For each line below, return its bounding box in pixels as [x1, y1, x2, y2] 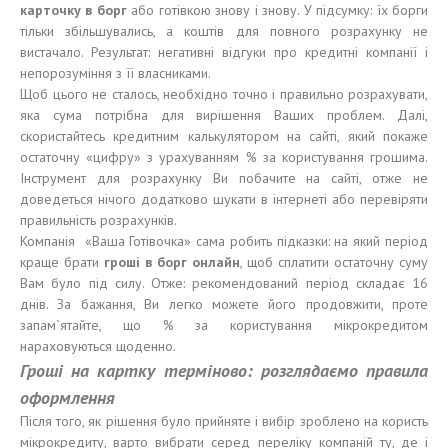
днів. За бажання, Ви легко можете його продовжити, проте [20, 295, 428, 313]
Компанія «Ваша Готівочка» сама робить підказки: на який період [20, 232, 428, 250]
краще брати [20, 253, 104, 271]
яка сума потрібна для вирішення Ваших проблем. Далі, [20, 106, 428, 124]
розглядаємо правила [260, 359, 429, 382]
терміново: [163, 359, 253, 382]
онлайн [187, 253, 240, 271]
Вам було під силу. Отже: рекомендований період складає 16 [20, 274, 428, 292]
